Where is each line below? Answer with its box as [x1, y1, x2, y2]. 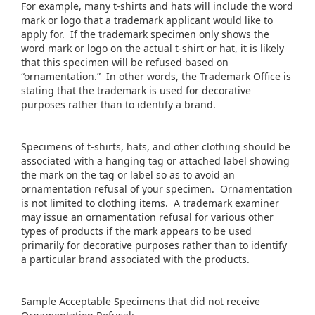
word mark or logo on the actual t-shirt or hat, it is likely [21, 41, 284, 55]
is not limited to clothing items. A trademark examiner [21, 196, 279, 210]
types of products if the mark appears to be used [21, 224, 252, 238]
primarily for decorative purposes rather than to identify [21, 238, 287, 252]
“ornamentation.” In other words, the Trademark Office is [21, 70, 291, 83]
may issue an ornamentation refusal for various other [21, 210, 274, 224]
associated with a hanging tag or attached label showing [21, 154, 290, 167]
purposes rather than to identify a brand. [21, 98, 216, 111]
